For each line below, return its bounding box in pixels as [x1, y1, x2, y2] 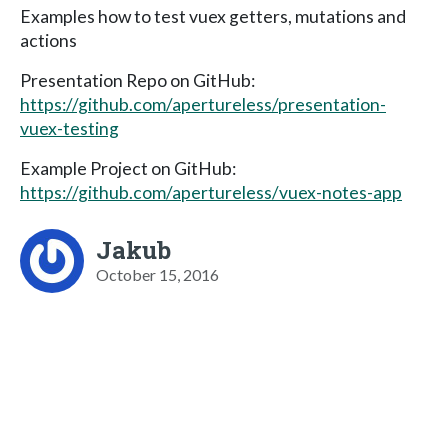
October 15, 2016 [96, 264, 219, 284]
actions [20, 29, 77, 51]
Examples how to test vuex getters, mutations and [20, 5, 406, 27]
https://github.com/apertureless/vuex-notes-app [20, 181, 402, 203]
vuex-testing [20, 117, 119, 139]
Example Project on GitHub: [20, 157, 236, 179]
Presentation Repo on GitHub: [20, 69, 255, 91]
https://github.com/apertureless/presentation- [20, 93, 386, 115]
